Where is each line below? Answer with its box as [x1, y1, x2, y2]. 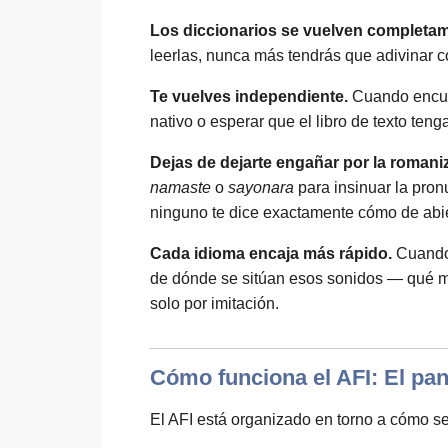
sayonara [228, 179, 294, 196]
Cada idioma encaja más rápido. [150, 245, 392, 262]
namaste [150, 179, 211, 196]
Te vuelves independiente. [150, 88, 348, 105]
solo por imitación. [150, 295, 279, 312]
